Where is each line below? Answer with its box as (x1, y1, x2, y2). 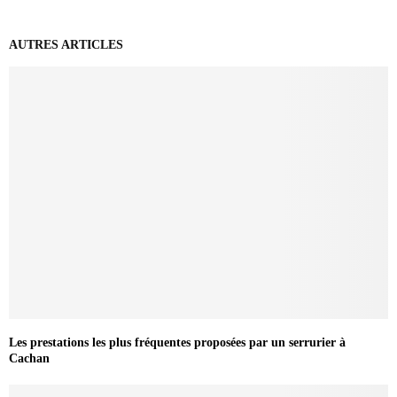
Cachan (9, 352, 50, 366)
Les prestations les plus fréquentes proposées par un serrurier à (9, 336, 346, 350)
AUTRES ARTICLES (9, 37, 123, 51)
